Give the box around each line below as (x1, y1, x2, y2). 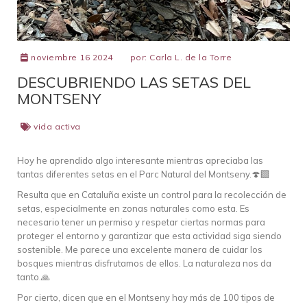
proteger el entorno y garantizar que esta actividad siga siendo (17, 230, 282, 241)
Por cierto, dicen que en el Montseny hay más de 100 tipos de (17, 291, 275, 303)
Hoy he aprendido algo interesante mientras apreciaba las (17, 154, 263, 166)
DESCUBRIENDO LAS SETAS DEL (17, 72, 251, 92)
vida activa (34, 121, 81, 132)
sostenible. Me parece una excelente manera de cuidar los (17, 243, 262, 255)
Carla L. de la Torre (149, 51, 232, 62)
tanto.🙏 (17, 271, 50, 282)
